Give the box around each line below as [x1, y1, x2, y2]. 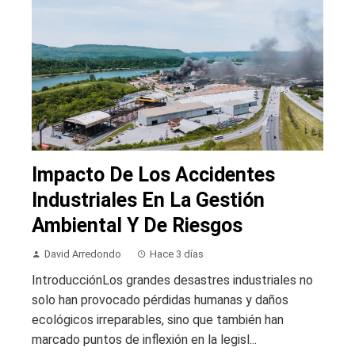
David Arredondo [44, 247, 121, 260]
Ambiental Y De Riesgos [32, 213, 242, 237]
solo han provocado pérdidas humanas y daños [32, 292, 288, 307]
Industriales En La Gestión [32, 188, 265, 212]
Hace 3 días [150, 247, 204, 260]
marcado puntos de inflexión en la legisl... [32, 331, 257, 347]
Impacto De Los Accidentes [32, 162, 275, 186]
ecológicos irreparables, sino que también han [32, 311, 284, 327]
